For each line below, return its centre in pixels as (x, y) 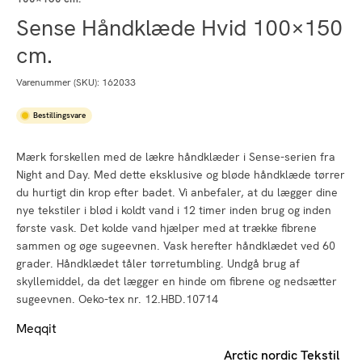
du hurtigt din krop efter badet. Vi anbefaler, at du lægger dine (177, 192)
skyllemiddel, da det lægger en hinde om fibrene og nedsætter (177, 281)
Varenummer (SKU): (59, 82)
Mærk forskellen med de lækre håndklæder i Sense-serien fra (176, 156)
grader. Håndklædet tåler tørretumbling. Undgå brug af (158, 263)
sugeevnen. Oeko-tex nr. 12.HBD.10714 (117, 299)
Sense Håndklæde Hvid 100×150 (179, 27)
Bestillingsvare (59, 115)
